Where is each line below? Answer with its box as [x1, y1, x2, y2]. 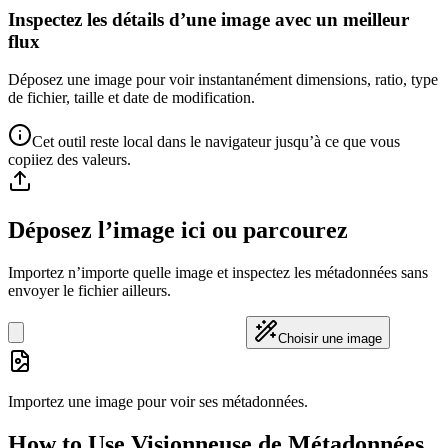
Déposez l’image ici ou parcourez [8, 217, 348, 244]
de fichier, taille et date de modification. [8, 89, 255, 107]
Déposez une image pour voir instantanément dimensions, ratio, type [8, 71, 438, 89]
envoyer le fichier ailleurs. [8, 282, 171, 300]
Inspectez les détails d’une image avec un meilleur [8, 8, 409, 30]
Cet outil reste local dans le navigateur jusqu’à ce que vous [32, 133, 400, 151]
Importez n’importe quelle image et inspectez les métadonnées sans [8, 264, 428, 282]
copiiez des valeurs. [8, 151, 131, 169]
